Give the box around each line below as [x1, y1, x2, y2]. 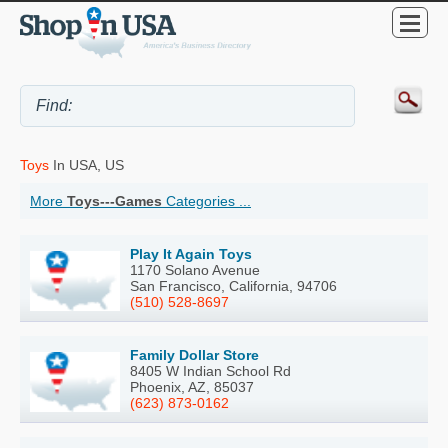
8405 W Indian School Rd [130, 363, 291, 380]
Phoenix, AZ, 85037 [130, 379, 254, 396]
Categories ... [162, 193, 251, 210]
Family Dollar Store [130, 347, 259, 364]
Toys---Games [67, 193, 162, 210]
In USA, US [49, 157, 124, 174]
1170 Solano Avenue [130, 262, 260, 279]
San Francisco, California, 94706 [130, 278, 337, 295]
